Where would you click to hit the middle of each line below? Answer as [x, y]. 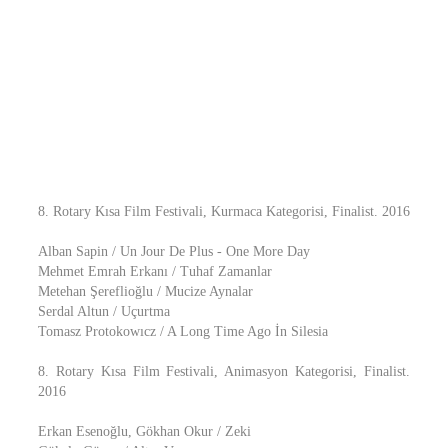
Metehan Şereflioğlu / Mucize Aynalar [145, 291]
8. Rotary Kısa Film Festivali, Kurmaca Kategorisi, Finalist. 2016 [224, 211]
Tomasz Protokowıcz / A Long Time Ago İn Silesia [183, 331]
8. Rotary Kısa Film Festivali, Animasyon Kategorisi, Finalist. [224, 371]
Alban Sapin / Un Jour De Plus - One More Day [174, 251]
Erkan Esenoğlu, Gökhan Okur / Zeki [144, 431]
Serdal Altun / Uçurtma [104, 311]
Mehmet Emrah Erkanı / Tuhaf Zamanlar [155, 271]
